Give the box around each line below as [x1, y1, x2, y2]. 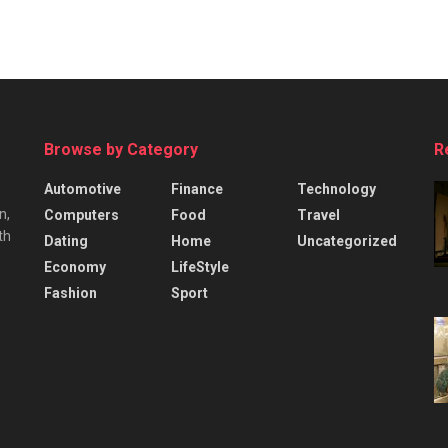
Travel [297, 207, 341, 224]
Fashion [44, 285, 97, 302]
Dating [44, 233, 88, 250]
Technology [297, 181, 377, 198]
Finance [170, 181, 223, 198]
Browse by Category [44, 140, 198, 160]
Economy [44, 259, 106, 276]
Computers [44, 207, 119, 224]
